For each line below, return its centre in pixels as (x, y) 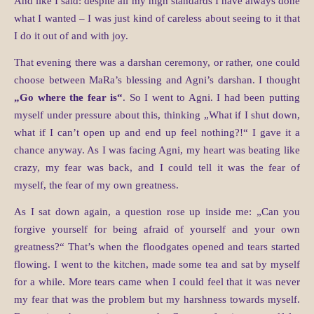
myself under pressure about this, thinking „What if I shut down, (157, 115)
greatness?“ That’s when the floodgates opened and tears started (157, 247)
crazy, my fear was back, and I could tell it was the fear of (157, 168)
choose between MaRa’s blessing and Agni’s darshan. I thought (157, 80)
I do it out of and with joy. (71, 36)
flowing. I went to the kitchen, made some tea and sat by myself (157, 265)
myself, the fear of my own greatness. (96, 185)
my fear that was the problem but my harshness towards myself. (157, 300)
